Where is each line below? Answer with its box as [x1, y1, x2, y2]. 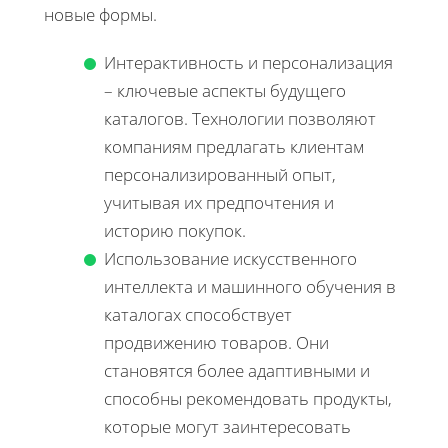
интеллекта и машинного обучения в [104, 274, 396, 298]
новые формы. [44, 2, 157, 26]
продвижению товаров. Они [104, 330, 329, 354]
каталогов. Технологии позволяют [104, 106, 376, 130]
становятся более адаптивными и [104, 358, 370, 382]
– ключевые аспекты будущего [104, 78, 346, 102]
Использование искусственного [104, 246, 357, 270]
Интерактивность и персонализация [104, 50, 393, 74]
